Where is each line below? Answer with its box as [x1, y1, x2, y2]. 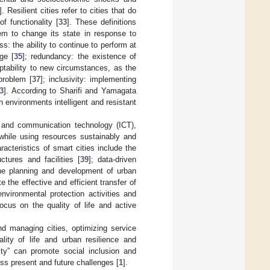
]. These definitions [67, 17, 136, 27]
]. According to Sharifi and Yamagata [4, 86, 136, 95]
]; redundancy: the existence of [22, 51, 137, 61]
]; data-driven [88, 154, 137, 164]
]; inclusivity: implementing [40, 74, 136, 84]
